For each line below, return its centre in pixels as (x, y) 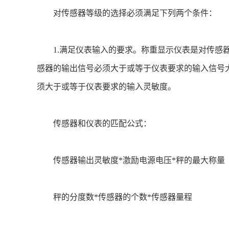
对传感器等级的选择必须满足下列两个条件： (127, 13)
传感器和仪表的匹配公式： (94, 123)
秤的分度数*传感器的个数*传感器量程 (114, 197)
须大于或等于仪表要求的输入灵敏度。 (106, 87)
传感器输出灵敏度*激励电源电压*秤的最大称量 (131, 160)
